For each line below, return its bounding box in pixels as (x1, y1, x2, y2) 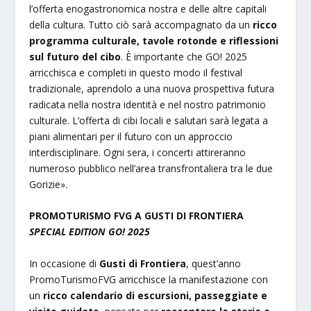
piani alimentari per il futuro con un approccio (29, 129, 233, 143)
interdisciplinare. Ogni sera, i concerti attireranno (29, 145, 246, 159)
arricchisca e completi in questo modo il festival (29, 65, 243, 79)
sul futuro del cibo (29, 49, 121, 63)
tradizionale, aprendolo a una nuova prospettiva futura (29, 81, 275, 95)
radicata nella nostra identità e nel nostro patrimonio (29, 97, 267, 111)
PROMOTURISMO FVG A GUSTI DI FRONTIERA (29, 209, 244, 223)
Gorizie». (29, 177, 68, 191)
